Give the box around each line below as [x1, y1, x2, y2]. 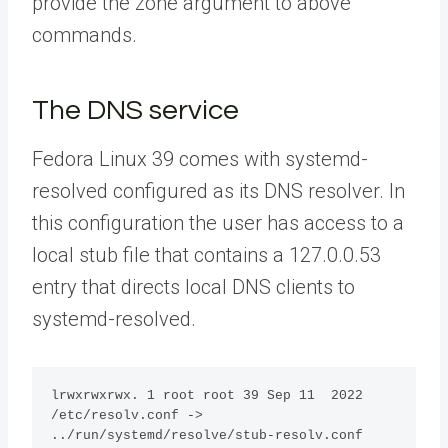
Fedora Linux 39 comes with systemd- [32, 146, 368, 171]
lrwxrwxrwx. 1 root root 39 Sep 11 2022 [51, 387, 364, 403]
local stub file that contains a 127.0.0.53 [32, 242, 381, 267]
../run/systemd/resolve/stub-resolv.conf [51, 427, 364, 443]
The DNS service [32, 95, 239, 125]
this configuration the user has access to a [32, 210, 404, 235]
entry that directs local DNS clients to [32, 274, 355, 299]
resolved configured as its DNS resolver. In [32, 178, 405, 203]
